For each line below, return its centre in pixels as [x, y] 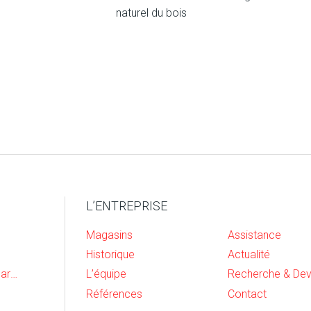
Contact [247, 294]
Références [114, 294]
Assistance [255, 235]
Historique [110, 255]
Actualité [249, 255]
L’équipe [106, 274]
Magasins [109, 235]
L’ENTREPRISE [126, 206]
